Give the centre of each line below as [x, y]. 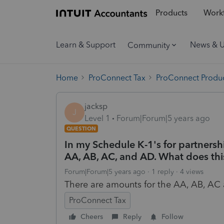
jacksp [96, 106]
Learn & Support [86, 45]
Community [149, 45]
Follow [172, 216]
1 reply [163, 171]
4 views [192, 171]
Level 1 [97, 118]
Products [171, 13]
